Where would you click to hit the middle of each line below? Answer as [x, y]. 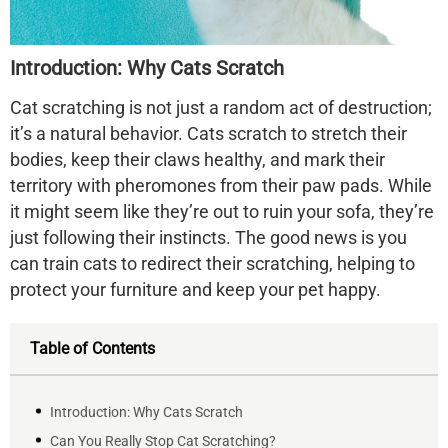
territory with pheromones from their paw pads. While [221, 185]
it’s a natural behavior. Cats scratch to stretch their [208, 133]
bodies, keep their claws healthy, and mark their [197, 159]
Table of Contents [92, 348]
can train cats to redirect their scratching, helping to [212, 263]
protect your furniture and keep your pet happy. [195, 289]
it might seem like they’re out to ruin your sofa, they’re [222, 211]
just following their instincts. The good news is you [208, 237]
